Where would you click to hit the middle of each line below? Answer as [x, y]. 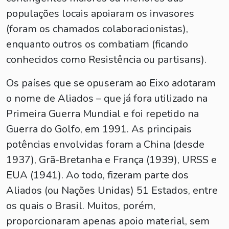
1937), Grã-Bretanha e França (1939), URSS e [111, 160]
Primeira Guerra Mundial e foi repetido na [102, 114]
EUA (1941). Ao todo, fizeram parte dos [97, 175]
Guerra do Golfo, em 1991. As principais [99, 129]
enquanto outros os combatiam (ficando [97, 44]
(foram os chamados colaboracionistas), [97, 29]
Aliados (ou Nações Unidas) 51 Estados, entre [112, 190]
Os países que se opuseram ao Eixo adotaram [111, 83]
